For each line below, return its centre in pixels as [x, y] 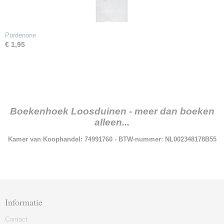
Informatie [24, 202]
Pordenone [20, 35]
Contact [16, 219]
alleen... [112, 122]
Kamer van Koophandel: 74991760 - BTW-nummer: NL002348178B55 [112, 139]
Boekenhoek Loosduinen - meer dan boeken [112, 111]
